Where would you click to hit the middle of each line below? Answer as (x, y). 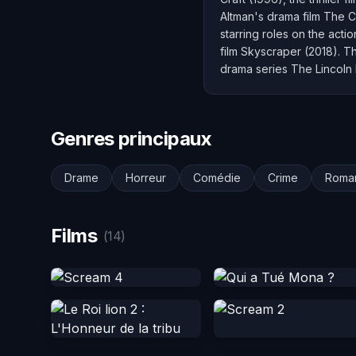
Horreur (146, 178)
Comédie (217, 178)
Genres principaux (132, 139)
